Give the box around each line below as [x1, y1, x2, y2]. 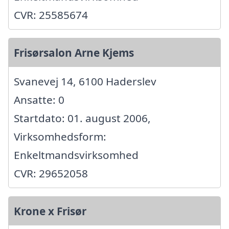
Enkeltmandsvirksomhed [14, 148, 139, 163]
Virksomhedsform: [14, 129, 106, 144]
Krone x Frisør [14, 204, 86, 219]
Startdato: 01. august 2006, [14, 111, 151, 126]
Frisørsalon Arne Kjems [14, 45, 134, 60]
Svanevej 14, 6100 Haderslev [14, 74, 156, 89]
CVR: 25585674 [14, 8, 88, 22]
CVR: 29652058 [14, 166, 88, 181]
